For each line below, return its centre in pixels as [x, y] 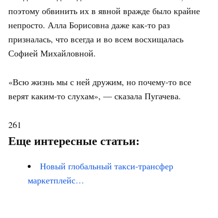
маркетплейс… [56, 180]
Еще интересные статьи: [74, 141]
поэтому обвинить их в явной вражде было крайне [104, 10]
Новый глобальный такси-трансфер [107, 166]
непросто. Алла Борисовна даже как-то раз [89, 25]
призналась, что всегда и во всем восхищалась [96, 39]
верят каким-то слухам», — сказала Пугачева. [95, 96]
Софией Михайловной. [52, 53]
